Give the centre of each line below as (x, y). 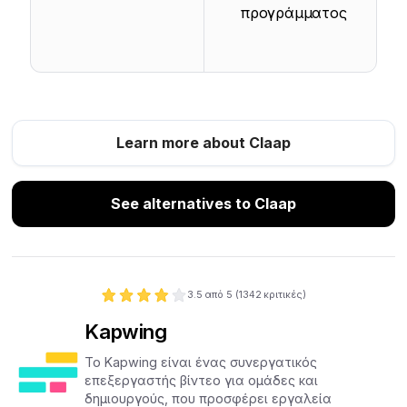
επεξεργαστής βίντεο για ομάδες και (202, 381)
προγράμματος (294, 12)
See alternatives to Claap (203, 203)
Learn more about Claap (203, 142)
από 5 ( (222, 294)
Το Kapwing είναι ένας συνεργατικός (201, 362)
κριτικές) (285, 294)
